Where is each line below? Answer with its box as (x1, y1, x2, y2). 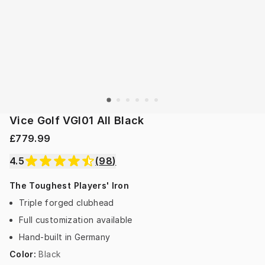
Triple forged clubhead (19, 198, 114, 208)
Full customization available (19, 215, 132, 225)
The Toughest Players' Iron (9, 180, 130, 191)
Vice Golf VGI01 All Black (9, 114, 144, 127)
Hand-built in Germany (19, 232, 111, 243)
